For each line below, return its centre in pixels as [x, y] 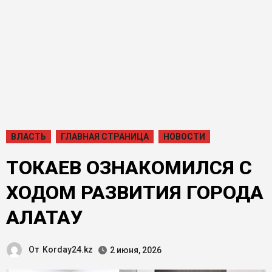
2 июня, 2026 [136, 250]
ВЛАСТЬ [28, 136]
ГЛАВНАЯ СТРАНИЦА [104, 136]
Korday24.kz [68, 249]
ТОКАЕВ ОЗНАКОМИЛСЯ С [129, 167]
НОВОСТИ [184, 136]
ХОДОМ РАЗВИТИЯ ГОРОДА [134, 192]
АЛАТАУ [44, 217]
